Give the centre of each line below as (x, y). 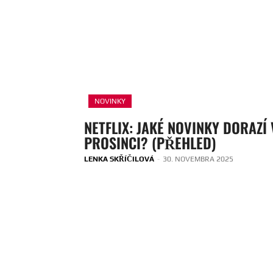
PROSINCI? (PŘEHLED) (150, 142)
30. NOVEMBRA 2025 (198, 159)
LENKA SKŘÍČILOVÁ (119, 159)
